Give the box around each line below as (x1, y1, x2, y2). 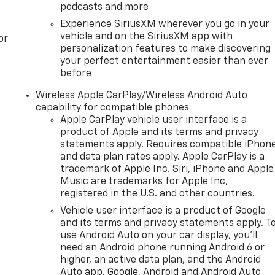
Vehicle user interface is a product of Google (60, 206, 266, 216)
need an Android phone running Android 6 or (60, 242, 265, 253)
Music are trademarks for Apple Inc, (60, 176, 228, 187)
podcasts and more (60, 2, 149, 12)
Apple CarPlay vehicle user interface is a (60, 115, 247, 125)
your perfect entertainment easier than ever (60, 56, 269, 66)
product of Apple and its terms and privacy (60, 127, 259, 137)
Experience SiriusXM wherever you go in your (60, 19, 270, 29)
